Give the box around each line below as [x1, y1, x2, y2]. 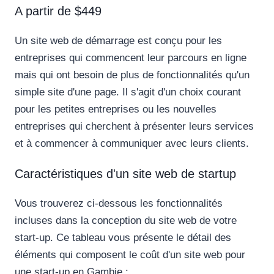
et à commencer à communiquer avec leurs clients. [15, 138, 249, 150]
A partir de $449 [15, 4, 102, 18]
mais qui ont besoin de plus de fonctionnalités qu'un [15, 69, 250, 81]
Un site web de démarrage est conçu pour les [15, 35, 222, 47]
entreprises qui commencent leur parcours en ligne [15, 52, 246, 64]
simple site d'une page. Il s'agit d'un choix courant [15, 86, 241, 98]
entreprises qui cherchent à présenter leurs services [15, 120, 254, 133]
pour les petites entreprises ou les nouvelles [15, 103, 217, 116]
